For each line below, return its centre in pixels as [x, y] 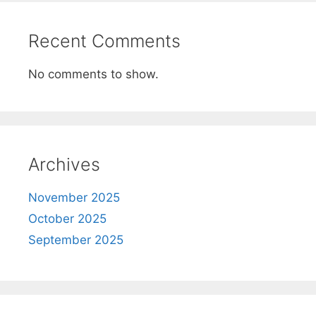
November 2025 [74, 197]
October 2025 [67, 218]
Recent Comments [104, 41]
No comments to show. [93, 74]
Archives [64, 164]
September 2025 [76, 239]
